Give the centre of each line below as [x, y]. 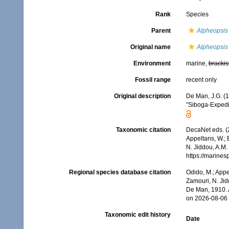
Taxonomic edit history [138, 215]
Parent [161, 31]
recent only [201, 80]
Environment [152, 63]
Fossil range [153, 80]
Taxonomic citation [143, 130]
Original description [142, 96]
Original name [150, 47]
